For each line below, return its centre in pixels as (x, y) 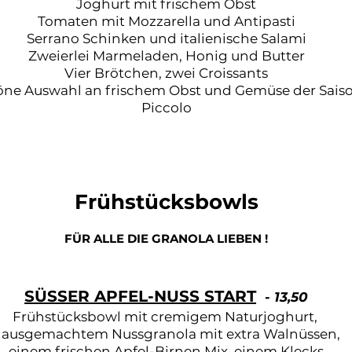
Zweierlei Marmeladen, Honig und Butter (166, 56)
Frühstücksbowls (166, 202)
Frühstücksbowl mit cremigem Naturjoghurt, (166, 317)
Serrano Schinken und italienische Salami (166, 38)
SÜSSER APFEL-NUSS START (140, 296)
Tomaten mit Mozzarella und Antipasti (166, 21)
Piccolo (166, 108)
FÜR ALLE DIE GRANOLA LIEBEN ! (166, 238)
